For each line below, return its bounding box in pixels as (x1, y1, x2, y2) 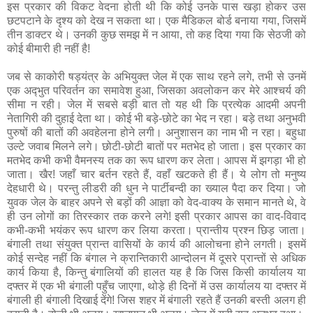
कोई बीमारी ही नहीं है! (7, 43, 90, 55)
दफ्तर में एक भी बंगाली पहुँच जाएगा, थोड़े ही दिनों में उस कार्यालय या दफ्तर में (7, 280, 306, 293)
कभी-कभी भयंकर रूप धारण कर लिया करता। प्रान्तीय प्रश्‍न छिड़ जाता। (7, 224, 306, 237)
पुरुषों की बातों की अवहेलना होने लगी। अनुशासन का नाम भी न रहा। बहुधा (7, 126, 306, 139)
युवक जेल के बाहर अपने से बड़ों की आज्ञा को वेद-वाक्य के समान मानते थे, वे (7, 196, 306, 209)
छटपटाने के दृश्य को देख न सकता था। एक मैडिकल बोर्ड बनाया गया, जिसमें (7, 15, 306, 27)
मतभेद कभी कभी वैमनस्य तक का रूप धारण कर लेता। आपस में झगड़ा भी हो (7, 154, 306, 167)
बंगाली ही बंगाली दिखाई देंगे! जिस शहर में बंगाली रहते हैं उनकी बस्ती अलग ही (7, 294, 306, 307)
